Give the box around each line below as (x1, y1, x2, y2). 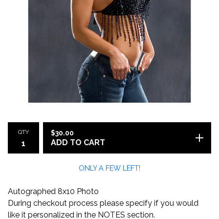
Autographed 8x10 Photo (8, 187, 99, 196)
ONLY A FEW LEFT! (79, 164, 140, 172)
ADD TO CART (51, 138, 105, 147)
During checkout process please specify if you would (8, 198, 198, 208)
